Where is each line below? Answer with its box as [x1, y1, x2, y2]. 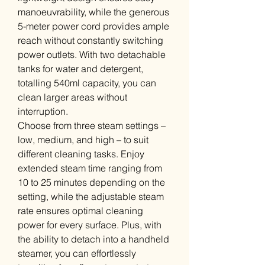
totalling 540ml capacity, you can [18, 77, 156, 89]
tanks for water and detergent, [18, 63, 143, 75]
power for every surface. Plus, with [18, 219, 161, 231]
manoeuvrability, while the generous [18, 6, 169, 18]
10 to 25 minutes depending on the [18, 176, 165, 188]
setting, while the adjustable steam [18, 190, 164, 202]
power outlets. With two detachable [18, 49, 166, 60]
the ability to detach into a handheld [18, 233, 169, 245]
